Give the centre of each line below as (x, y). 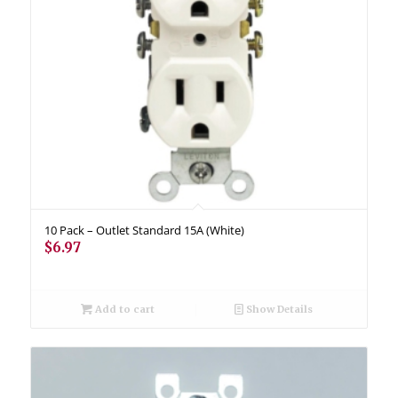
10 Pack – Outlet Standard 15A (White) (144, 230)
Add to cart (123, 309)
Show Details (279, 309)
